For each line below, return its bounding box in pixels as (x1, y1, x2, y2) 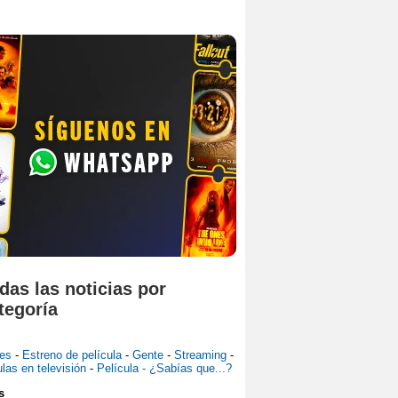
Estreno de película (22, 347, 125, 362)
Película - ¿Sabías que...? (97, 361, 232, 375)
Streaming (174, 347, 230, 362)
